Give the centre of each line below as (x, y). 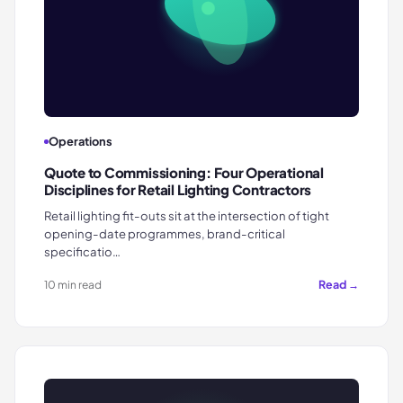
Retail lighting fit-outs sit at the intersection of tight (187, 216)
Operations (81, 142)
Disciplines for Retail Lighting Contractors (178, 190)
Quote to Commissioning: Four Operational (184, 173)
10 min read (73, 285)
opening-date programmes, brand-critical (165, 234)
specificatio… (82, 252)
